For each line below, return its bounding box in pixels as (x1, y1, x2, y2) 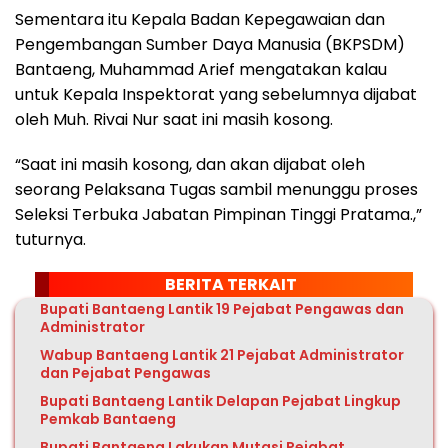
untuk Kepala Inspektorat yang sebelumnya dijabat (15, 83, 417, 107)
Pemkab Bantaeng (40, 409, 176, 430)
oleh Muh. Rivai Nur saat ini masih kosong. (15, 108, 333, 132)
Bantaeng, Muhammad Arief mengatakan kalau (15, 58, 387, 82)
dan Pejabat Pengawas (40, 363, 211, 384)
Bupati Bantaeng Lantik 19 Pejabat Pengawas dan (40, 299, 404, 320)
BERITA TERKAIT (165, 273, 297, 297)
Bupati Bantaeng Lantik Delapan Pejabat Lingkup (40, 391, 401, 412)
